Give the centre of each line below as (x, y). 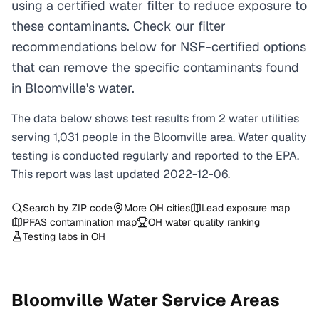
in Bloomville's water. (73, 88)
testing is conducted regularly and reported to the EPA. (155, 156)
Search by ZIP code (68, 208)
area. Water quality (257, 137)
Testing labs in (57, 236)
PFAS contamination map (80, 222)
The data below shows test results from (115, 119)
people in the (117, 137)
